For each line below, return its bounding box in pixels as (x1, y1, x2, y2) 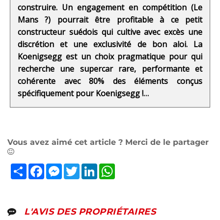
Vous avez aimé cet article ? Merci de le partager (7, 137, 209, 147)
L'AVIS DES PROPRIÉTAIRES (21, 206, 156, 217)
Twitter (80, 162, 107, 173)
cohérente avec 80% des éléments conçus (18, 75, 202, 86)
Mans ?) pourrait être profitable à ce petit (18, 14, 202, 25)
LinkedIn (97, 162, 129, 173)
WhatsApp (115, 162, 153, 173)
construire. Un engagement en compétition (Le (18, 1, 202, 13)
